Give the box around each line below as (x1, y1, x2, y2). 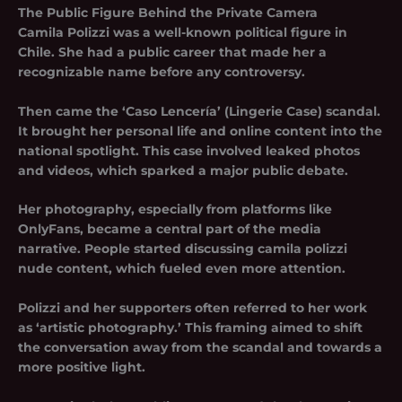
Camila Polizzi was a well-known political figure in (18, 24, 347, 39)
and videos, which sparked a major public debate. (18, 162, 348, 178)
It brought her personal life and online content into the (18, 123, 382, 138)
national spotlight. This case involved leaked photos (18, 143, 360, 158)
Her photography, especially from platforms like (18, 202, 332, 217)
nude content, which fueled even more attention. (18, 261, 345, 276)
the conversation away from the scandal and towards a (18, 340, 382, 355)
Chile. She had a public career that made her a (18, 44, 327, 59)
